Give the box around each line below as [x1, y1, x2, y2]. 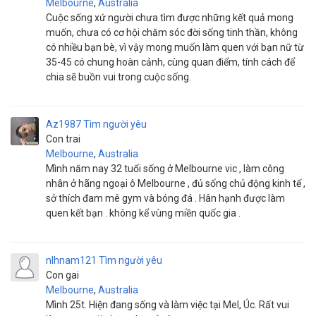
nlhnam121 [46, 255, 97, 266]
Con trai [46, 133, 80, 145]
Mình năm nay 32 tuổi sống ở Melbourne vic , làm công [46, 163, 284, 174]
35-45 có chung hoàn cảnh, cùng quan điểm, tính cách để [46, 56, 295, 68]
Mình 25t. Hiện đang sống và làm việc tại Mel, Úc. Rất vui [46, 299, 289, 310]
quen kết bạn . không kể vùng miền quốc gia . [46, 207, 241, 219]
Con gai [46, 269, 79, 281]
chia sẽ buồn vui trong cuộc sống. [46, 71, 191, 83]
